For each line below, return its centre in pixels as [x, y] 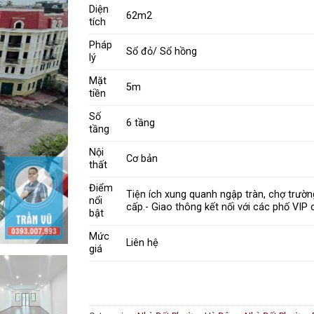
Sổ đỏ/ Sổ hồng [162, 52]
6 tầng [141, 123]
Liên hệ [143, 243]
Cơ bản [142, 159]
